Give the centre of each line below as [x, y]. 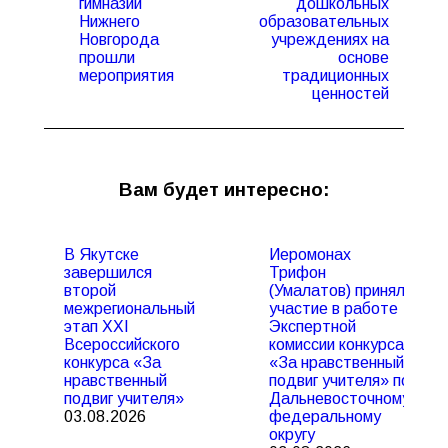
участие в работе [333, 308]
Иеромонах [310, 254]
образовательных [324, 21]
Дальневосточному [339, 398]
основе [363, 57]
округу [292, 434]
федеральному [325, 416]
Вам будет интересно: [224, 189]
